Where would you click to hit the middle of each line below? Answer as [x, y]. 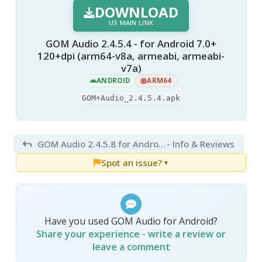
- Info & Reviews [200, 144]
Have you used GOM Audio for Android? [131, 221]
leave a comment [131, 247]
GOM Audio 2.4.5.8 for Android [163, 144]
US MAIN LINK [131, 23]
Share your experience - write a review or [131, 234]
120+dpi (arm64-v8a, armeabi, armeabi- [131, 56]
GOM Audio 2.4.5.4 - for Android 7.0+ [131, 44]
